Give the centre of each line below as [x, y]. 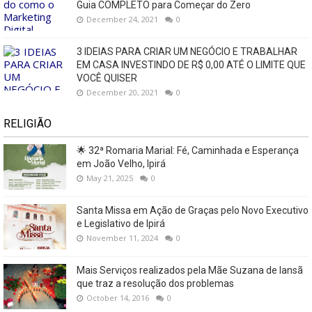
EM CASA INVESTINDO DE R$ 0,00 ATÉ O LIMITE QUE [191, 64]
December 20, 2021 [122, 92]
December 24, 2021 [122, 19]
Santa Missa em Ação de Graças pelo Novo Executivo [193, 210]
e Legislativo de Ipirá [121, 223]
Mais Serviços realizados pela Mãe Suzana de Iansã [190, 270]
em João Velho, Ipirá [121, 163]
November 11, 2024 [122, 237]
